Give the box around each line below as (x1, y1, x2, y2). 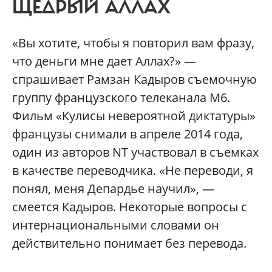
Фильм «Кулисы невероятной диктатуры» (12, 107, 256, 124)
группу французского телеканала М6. (12, 89, 230, 106)
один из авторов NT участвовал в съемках (12, 144, 259, 161)
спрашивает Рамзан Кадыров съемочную (12, 71, 257, 88)
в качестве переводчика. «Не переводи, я (12, 162, 253, 179)
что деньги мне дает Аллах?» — (12, 53, 196, 70)
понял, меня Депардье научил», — (12, 180, 214, 197)
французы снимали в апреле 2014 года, (12, 126, 243, 143)
